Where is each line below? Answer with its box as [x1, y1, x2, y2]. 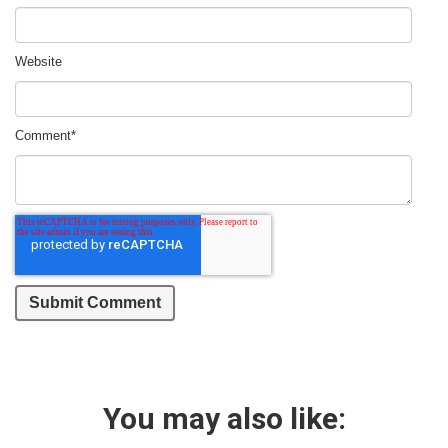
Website [15, 54, 62, 69]
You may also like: [102, 401, 346, 436]
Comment [15, 128, 71, 143]
